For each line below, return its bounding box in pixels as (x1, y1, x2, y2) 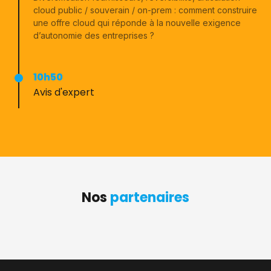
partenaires (110, 188, 189, 207)
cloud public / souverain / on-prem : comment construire (33, 5, 257, 15)
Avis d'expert (33, 85, 94, 99)
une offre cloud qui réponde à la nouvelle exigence (33, 18, 241, 28)
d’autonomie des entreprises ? (33, 30, 154, 41)
